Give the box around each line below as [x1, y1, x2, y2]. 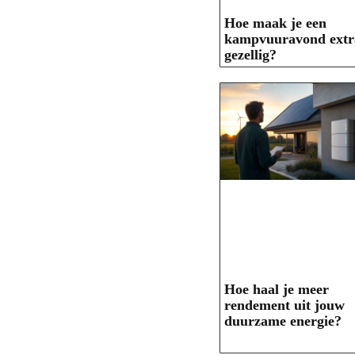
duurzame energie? [224, 313, 342, 330]
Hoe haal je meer [224, 281, 329, 298]
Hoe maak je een [224, 15, 326, 32]
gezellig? [224, 47, 277, 63]
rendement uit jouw [224, 297, 345, 314]
